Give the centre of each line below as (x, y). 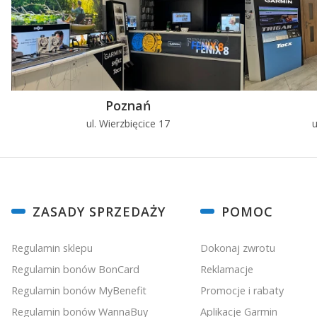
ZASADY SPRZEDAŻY (99, 211)
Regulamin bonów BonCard (75, 269)
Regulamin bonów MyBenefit (79, 290)
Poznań (128, 105)
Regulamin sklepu (52, 248)
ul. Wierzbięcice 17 (128, 123)
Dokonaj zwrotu (237, 248)
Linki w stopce (60, 210)
